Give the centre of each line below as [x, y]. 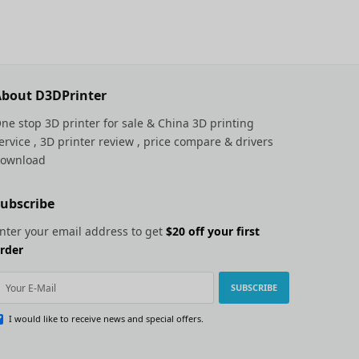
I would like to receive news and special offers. [106, 319]
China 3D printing [206, 123]
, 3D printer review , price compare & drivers [152, 141]
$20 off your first [213, 231]
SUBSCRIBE [254, 287]
